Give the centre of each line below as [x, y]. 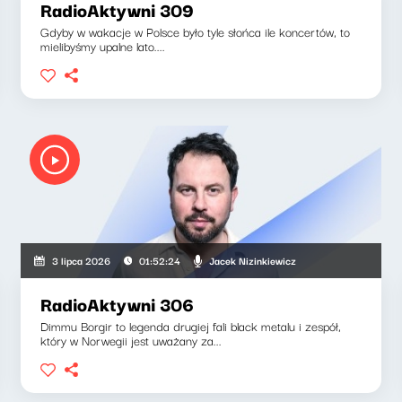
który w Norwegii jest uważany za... [131, 340]
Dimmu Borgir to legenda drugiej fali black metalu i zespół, [191, 326]
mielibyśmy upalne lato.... [103, 46]
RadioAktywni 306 [118, 304]
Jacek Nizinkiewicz [253, 260]
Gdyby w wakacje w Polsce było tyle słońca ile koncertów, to [196, 31]
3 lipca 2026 [81, 260]
